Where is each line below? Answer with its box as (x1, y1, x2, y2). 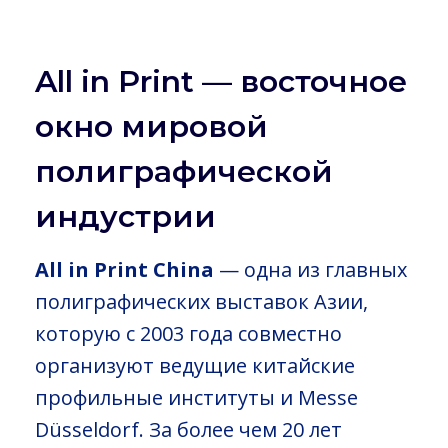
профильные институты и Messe (35, 383, 358, 411)
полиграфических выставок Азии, (35, 287, 368, 315)
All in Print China (35, 255, 214, 283)
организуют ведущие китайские (35, 351, 355, 379)
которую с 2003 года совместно (35, 319, 342, 347)
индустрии (35, 197, 216, 235)
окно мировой (35, 107, 268, 145)
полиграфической (35, 152, 333, 190)
